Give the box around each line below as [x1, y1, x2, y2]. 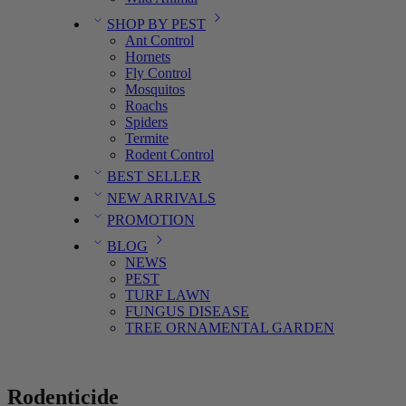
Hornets [125, 49, 170, 64]
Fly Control [125, 65, 191, 81]
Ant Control [125, 33, 194, 48]
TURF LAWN [125, 287, 210, 303]
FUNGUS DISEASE [125, 304, 249, 319]
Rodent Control [125, 147, 214, 162]
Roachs [125, 98, 168, 113]
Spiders [125, 114, 168, 130]
